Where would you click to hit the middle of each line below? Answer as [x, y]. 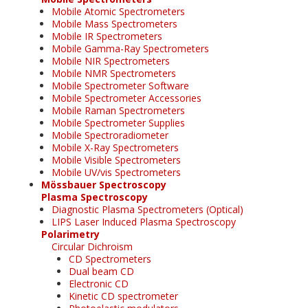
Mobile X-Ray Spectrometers [115, 147]
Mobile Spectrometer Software [120, 85]
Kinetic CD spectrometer [123, 296]
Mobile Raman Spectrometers [118, 110]
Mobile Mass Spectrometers [114, 23]
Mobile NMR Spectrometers [114, 73]
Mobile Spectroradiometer [110, 135]
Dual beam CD [101, 271]
